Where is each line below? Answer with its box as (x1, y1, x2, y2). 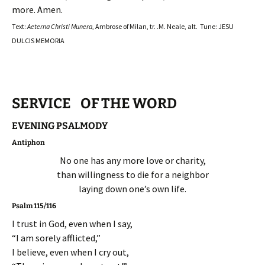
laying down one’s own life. (79, 182, 186, 195)
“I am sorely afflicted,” (12, 231, 101, 244)
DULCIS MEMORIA (12, 35, 64, 45)
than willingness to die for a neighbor (56, 168, 209, 180)
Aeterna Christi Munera (27, 21, 92, 31)
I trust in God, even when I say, (12, 217, 132, 230)
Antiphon (12, 138, 45, 147)
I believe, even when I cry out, (12, 245, 129, 258)
